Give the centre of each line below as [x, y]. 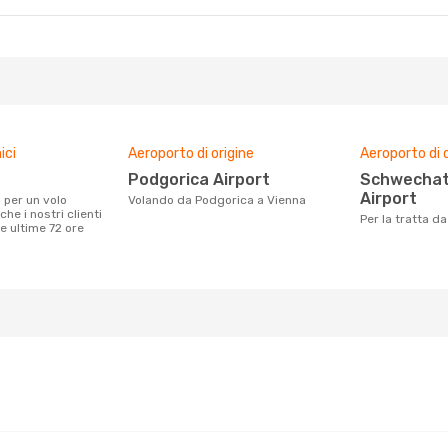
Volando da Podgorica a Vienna [220, 200]
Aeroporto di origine [191, 153]
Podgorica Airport [204, 179]
